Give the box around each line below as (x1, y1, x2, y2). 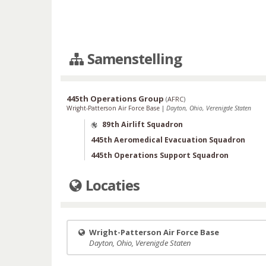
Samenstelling (84, 49, 182, 68)
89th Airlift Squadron (102, 119, 183, 129)
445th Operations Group (66, 93, 164, 104)
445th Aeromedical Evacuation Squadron (91, 135, 245, 145)
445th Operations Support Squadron (91, 150, 229, 160)
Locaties (83, 175, 140, 195)
